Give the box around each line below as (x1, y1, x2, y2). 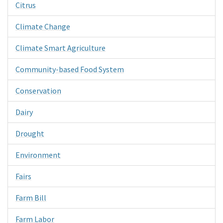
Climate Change (15, 21, 70, 31)
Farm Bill (15, 192, 46, 203)
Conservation (15, 85, 61, 96)
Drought (15, 128, 44, 138)
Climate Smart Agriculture (15, 42, 106, 53)
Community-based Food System (15, 64, 124, 74)
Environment (15, 149, 61, 160)
